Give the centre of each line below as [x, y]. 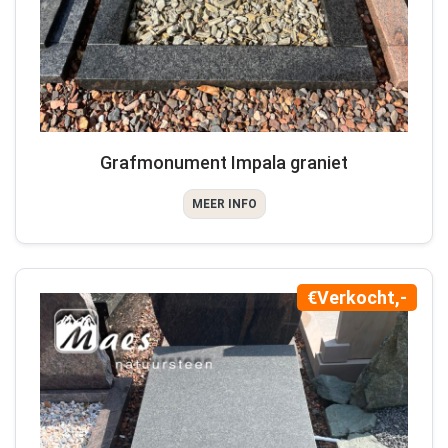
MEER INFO [224, 203]
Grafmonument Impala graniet [224, 162]
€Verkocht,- [357, 297]
